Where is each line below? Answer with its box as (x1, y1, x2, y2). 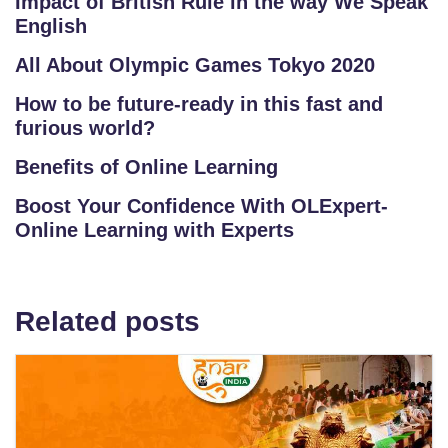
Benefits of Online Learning (15, 156, 278, 178)
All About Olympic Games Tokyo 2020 (15, 54, 375, 76)
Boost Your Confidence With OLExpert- (15, 195, 388, 217)
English (15, 15, 87, 37)
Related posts (15, 306, 200, 337)
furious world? (15, 117, 155, 139)
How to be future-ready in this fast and (15, 93, 383, 115)
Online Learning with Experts (15, 219, 294, 241)
